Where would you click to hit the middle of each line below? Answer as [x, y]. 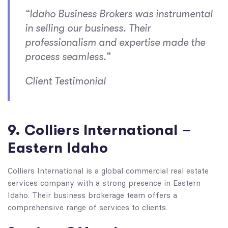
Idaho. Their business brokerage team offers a [92, 195]
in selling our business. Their [88, 28]
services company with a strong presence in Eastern [104, 183]
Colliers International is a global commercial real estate [108, 171]
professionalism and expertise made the [115, 42]
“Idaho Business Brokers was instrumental [119, 14]
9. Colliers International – [99, 130]
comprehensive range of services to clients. [88, 208]
